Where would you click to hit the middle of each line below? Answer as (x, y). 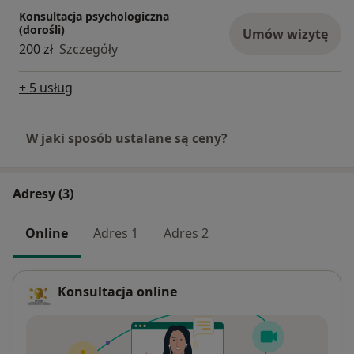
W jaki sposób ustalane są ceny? (127, 138)
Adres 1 (116, 233)
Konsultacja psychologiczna (94, 16)
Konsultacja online (117, 292)
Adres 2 (186, 233)
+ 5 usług (46, 87)
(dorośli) (42, 29)
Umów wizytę (285, 34)
